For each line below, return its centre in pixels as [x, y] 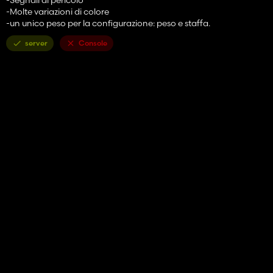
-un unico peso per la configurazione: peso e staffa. [108, 23]
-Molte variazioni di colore [58, 11]
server [36, 43]
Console [93, 43]
